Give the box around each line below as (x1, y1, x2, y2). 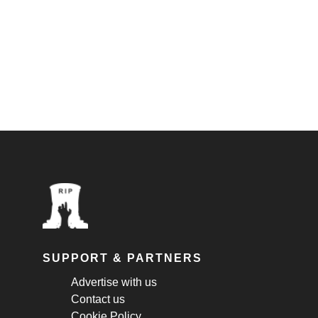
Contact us (71, 293, 125, 305)
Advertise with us (71, 276, 157, 288)
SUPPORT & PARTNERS (43, 252, 202, 264)
